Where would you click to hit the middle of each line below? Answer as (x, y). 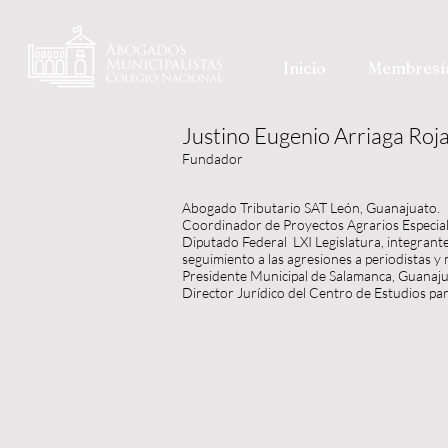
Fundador (212, 158)
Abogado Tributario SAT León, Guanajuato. (311, 207)
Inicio (305, 68)
